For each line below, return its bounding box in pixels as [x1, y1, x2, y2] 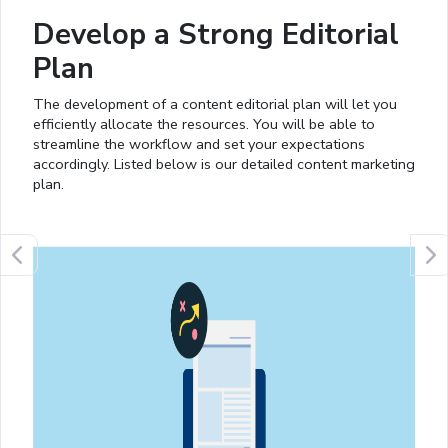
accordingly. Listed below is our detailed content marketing [33, 154, 415, 175]
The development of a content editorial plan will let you [33, 94, 397, 115]
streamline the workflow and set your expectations [33, 134, 365, 155]
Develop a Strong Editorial [33, 15, 399, 55]
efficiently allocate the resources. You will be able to [33, 114, 375, 135]
